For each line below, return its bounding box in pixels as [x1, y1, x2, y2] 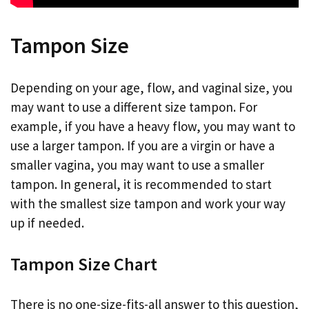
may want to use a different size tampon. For [10, 99, 257, 116]
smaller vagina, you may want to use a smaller [10, 157, 264, 174]
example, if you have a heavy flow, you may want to [10, 118, 295, 135]
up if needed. [10, 215, 84, 232]
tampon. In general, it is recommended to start [10, 176, 272, 193]
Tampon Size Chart [10, 252, 157, 275]
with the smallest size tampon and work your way [10, 195, 286, 212]
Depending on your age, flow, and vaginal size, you [10, 79, 292, 97]
